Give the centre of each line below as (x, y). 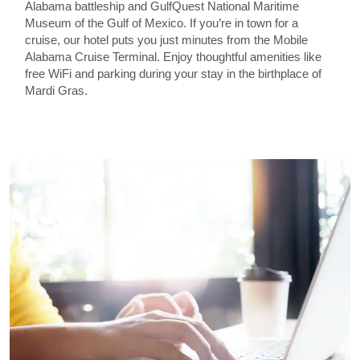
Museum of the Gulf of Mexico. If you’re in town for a (161, 23)
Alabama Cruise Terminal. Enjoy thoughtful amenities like (173, 57)
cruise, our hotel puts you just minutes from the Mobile (166, 40)
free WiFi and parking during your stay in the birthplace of (173, 74)
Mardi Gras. (56, 90)
